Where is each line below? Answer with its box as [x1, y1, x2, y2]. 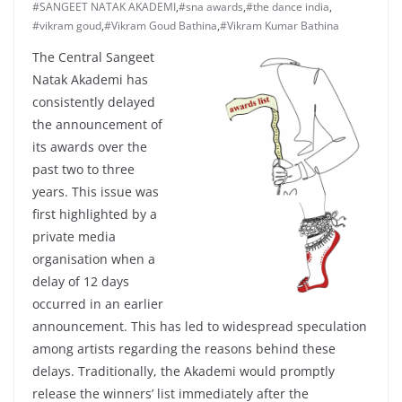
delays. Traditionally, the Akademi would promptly [32, 363, 335, 380]
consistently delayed [32, 93, 155, 111]
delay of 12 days [32, 273, 129, 291]
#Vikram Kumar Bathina [220, 18, 339, 34]
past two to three [32, 161, 135, 179]
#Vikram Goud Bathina [104, 18, 217, 34]
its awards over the [32, 138, 147, 156]
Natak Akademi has [32, 71, 148, 89]
